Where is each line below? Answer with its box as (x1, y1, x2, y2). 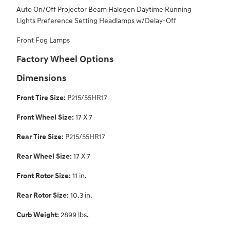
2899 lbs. (61, 210, 89, 220)
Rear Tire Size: (16, 132, 65, 142)
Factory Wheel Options (16, 54, 113, 66)
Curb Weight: (16, 210, 61, 220)
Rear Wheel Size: (16, 152, 73, 161)
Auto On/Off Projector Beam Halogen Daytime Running (16, 5, 191, 14)
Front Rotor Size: (16, 171, 72, 181)
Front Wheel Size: (16, 113, 75, 122)
